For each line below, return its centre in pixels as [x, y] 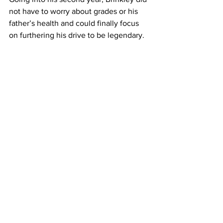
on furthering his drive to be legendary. [77, 35]
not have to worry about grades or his [74, 11]
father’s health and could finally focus [75, 23]
